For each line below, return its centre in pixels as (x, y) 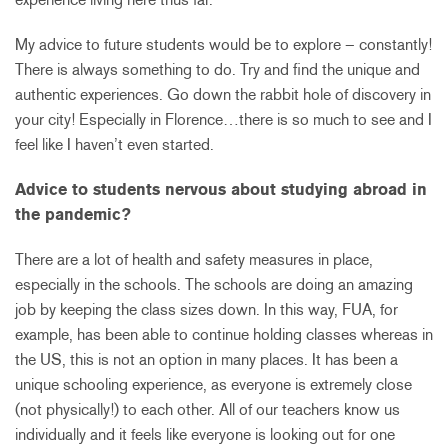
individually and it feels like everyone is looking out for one (205, 434)
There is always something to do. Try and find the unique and (217, 69)
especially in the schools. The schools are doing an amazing (214, 284)
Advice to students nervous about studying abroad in (221, 189)
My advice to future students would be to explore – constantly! (223, 44)
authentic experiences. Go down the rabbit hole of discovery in (223, 94)
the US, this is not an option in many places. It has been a (206, 359)
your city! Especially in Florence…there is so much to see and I (223, 119)
